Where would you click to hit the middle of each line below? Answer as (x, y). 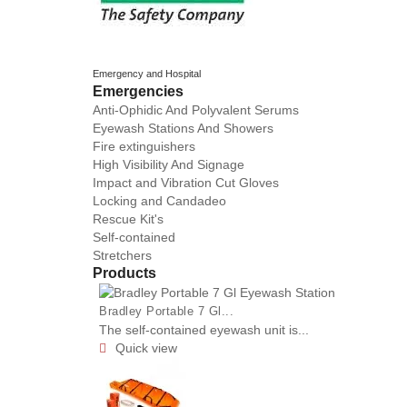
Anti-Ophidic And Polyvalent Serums (196, 109)
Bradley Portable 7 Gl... (166, 312)
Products (124, 273)
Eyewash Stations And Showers (183, 128)
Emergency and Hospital (147, 73)
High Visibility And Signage (169, 164)
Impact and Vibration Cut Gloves (186, 182)
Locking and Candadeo (159, 200)
